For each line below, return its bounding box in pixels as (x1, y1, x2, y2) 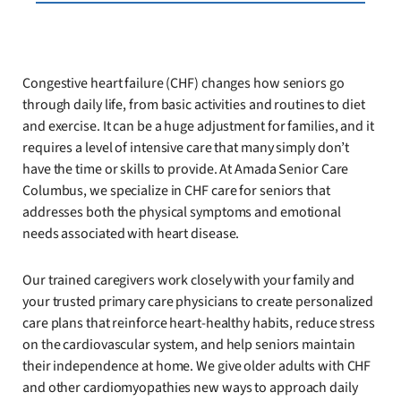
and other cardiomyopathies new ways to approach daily (22, 377, 358, 397)
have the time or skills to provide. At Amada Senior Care (22, 158, 349, 179)
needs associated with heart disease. (22, 223, 240, 243)
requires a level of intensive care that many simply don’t (22, 137, 350, 158)
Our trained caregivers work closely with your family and (22, 269, 355, 290)
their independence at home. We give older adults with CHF (22, 355, 371, 376)
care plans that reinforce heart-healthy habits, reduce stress (22, 312, 375, 333)
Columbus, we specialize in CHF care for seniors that (22, 180, 330, 200)
